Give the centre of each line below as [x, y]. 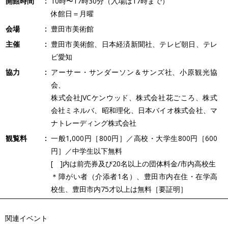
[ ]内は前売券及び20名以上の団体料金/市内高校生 [133, 164]
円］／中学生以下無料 [87, 151]
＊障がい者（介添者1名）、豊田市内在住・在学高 [134, 176]
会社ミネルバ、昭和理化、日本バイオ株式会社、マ [134, 110]
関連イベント [26, 218]
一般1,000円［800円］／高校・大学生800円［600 [134, 138]
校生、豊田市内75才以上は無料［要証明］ [119, 189]
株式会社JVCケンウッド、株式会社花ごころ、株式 [134, 97]
